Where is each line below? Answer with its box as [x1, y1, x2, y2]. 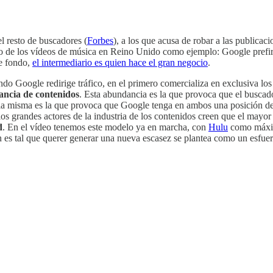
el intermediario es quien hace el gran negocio [32, 57, 208, 68]
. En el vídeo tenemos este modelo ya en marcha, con [2, 122, 208, 133]
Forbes [87, 35, 113, 46]
